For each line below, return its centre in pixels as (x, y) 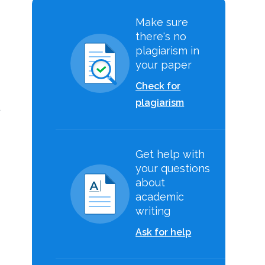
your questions (173, 168)
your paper (164, 65)
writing (153, 211)
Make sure (162, 22)
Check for (158, 86)
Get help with (170, 154)
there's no (161, 36)
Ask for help (164, 232)
